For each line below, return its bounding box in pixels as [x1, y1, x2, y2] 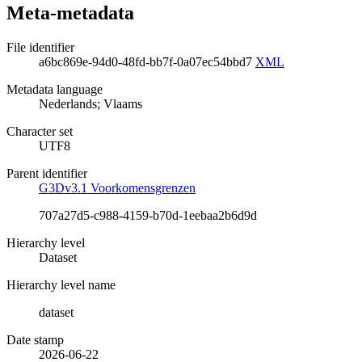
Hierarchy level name [6, 277, 116, 292]
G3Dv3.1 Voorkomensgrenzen [39, 180, 196, 195]
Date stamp [6, 332, 64, 347]
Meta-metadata [6, 2, 134, 23]
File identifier [6, 40, 74, 54]
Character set [6, 124, 73, 138]
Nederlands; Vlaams [39, 96, 142, 111]
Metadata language [6, 82, 103, 96]
